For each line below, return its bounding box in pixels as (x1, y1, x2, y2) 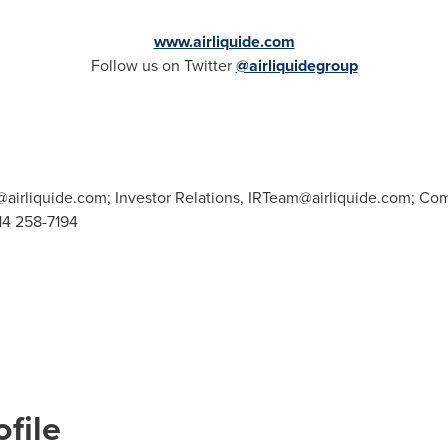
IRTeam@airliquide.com (247, 186, 411, 209)
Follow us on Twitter (90, 54, 236, 77)
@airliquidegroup (235, 54, 358, 77)
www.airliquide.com (153, 30, 295, 53)
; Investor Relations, (106, 186, 248, 209)
